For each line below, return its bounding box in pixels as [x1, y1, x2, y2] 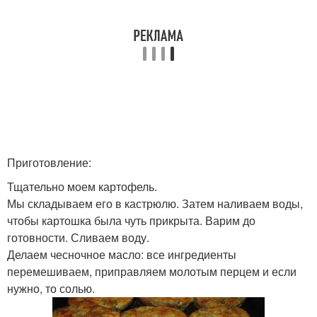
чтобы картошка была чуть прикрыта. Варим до [7, 212, 255, 229]
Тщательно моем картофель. [7, 178, 157, 195]
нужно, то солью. [7, 280, 95, 296]
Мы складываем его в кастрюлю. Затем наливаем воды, [7, 195, 303, 212]
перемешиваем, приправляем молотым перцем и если [7, 263, 296, 279]
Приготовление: [7, 154, 91, 171]
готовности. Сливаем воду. [7, 229, 149, 246]
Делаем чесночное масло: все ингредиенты [7, 246, 236, 263]
